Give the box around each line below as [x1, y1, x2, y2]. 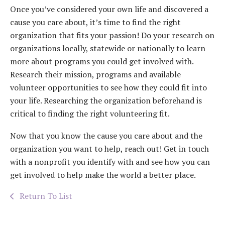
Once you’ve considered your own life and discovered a [10, 4, 208, 15]
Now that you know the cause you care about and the [10, 130, 202, 142]
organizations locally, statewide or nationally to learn [10, 43, 205, 54]
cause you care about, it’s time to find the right [10, 17, 181, 28]
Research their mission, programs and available [10, 69, 181, 80]
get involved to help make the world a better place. [10, 169, 196, 181]
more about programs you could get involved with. [10, 56, 193, 67]
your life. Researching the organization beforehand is [10, 95, 202, 106]
